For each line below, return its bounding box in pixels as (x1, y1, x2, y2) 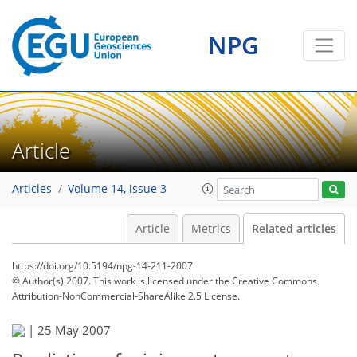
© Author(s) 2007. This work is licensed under (12, 274, 215, 288)
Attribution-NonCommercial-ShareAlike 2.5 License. (12, 289, 240, 303)
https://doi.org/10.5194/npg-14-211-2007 (12, 259, 193, 273)
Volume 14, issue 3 (68, 182, 167, 197)
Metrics (190, 222, 231, 236)
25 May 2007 (37, 322, 111, 338)
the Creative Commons (215, 274, 317, 288)
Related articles (252, 222, 336, 236)
